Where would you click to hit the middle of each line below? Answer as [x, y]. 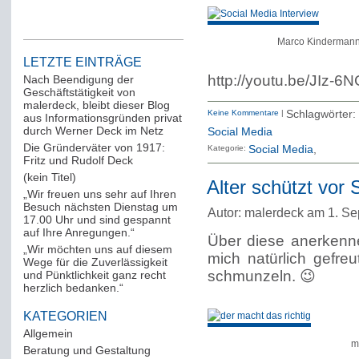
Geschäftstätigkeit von [79, 92]
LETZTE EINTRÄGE [82, 62]
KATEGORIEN [65, 316]
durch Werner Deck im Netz [93, 131]
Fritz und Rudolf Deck [78, 160]
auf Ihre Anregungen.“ [79, 232]
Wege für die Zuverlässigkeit [95, 262]
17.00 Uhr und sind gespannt [97, 220]
